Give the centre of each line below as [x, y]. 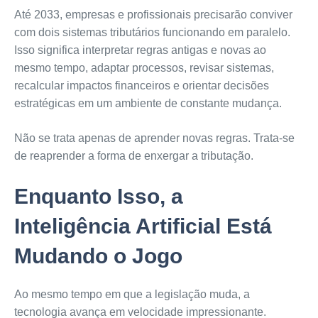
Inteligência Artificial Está [143, 226]
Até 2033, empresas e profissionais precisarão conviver [153, 15]
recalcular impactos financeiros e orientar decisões [141, 86]
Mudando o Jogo [98, 256]
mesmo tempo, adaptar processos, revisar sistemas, [144, 68]
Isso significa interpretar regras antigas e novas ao [140, 50]
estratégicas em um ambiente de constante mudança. [148, 104]
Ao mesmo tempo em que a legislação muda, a [132, 295]
